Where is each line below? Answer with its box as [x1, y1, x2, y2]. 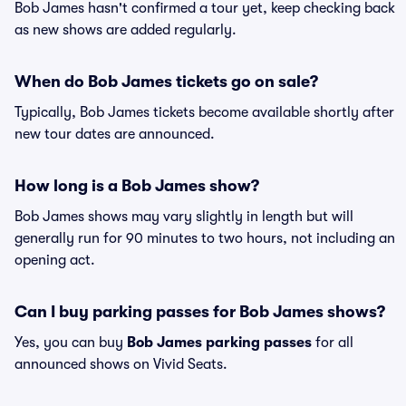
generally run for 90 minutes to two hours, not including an [14, 230, 395, 246]
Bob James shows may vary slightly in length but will [14, 208, 353, 225]
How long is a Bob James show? [14, 177, 259, 195]
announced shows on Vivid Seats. [14, 356, 227, 372]
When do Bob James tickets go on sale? [14, 72, 318, 91]
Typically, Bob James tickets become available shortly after [14, 104, 394, 121]
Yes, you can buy [14, 334, 127, 351]
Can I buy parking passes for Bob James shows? [14, 303, 385, 321]
